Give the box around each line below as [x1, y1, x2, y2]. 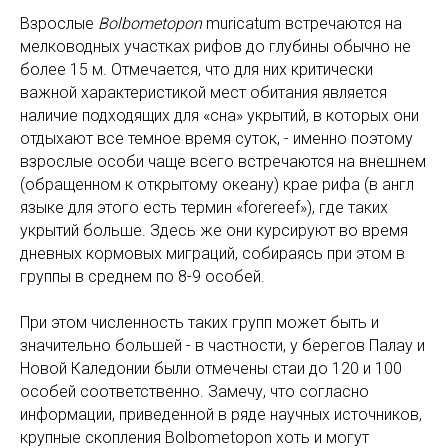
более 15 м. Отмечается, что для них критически [20, 60, 373, 80]
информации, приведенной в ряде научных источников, [20, 405, 422, 425]
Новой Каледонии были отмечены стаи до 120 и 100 [20, 359, 402, 379]
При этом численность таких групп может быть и [20, 313, 379, 333]
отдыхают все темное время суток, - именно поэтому [20, 129, 413, 149]
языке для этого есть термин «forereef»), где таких [20, 198, 388, 218]
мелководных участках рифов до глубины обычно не [20, 37, 411, 57]
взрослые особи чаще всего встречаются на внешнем [20, 152, 426, 172]
